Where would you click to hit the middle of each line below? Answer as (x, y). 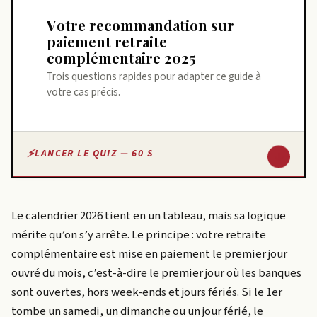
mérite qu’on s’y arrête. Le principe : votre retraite (139, 235)
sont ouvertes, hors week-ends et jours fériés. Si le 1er (147, 292)
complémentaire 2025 (121, 57)
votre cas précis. (83, 92)
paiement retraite (107, 41)
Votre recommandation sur (52, 25)
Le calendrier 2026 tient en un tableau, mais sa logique (149, 215)
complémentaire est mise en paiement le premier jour (149, 254)
